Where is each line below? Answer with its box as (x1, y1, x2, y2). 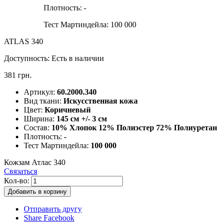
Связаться (4, 166, 37, 175)
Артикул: (24, 87, 57, 96)
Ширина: (24, 114, 56, 123)
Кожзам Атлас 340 (4, 158, 65, 166)
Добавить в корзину (8, 187, 67, 195)
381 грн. (4, 70, 32, 79)
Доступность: (4, 54, 52, 62)
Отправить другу (24, 204, 82, 213)
